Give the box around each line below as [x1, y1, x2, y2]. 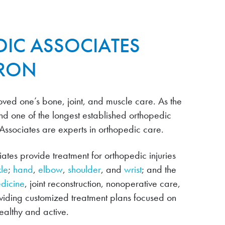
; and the [141, 163, 176, 176]
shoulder [67, 163, 101, 176]
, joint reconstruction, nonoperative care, [25, 177, 181, 190]
